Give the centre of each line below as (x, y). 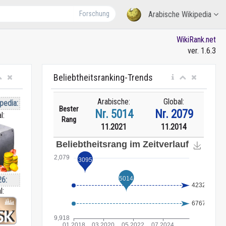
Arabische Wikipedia (180, 14)
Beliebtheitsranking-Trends (103, 77)
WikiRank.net (196, 40)
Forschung (95, 14)
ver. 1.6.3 (202, 51)
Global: (174, 102)
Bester (69, 109)
